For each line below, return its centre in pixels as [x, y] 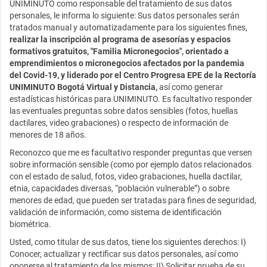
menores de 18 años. [48, 135]
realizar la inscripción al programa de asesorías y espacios [120, 39]
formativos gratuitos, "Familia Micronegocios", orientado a [119, 51]
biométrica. [30, 224]
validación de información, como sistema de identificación [116, 212]
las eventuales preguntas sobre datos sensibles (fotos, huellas [124, 111]
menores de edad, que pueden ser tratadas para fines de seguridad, [133, 200]
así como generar [191, 87]
